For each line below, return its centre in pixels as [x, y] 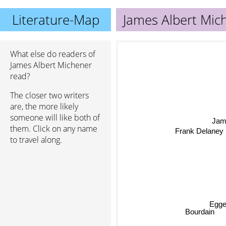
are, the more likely [44, 106]
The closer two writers [49, 95]
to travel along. [36, 140]
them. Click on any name [54, 129]
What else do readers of [53, 54]
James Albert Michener [51, 65]
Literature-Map [55, 20]
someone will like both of [55, 118]
